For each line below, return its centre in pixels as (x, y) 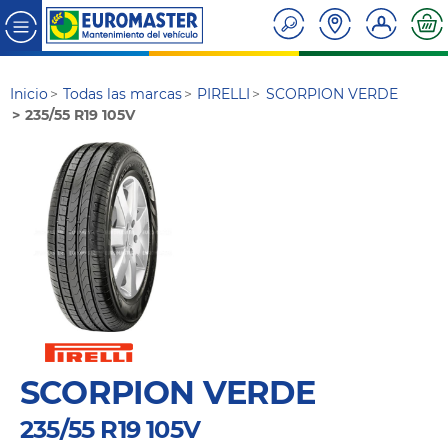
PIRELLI (224, 94)
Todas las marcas (123, 94)
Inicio (29, 94)
